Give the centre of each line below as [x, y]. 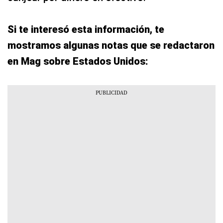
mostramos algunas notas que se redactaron [111, 46]
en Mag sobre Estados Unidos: [78, 61]
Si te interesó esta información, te [86, 30]
